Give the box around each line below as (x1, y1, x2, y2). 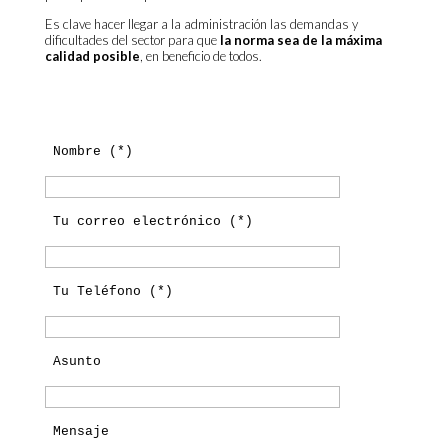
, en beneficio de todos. (139, 48, 262, 65)
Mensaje (52, 424, 109, 440)
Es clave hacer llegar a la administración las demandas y (44, 16, 358, 33)
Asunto (52, 354, 101, 370)
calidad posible (44, 48, 140, 65)
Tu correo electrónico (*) (52, 214, 253, 230)
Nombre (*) (52, 144, 133, 160)
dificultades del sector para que (44, 32, 220, 49)
